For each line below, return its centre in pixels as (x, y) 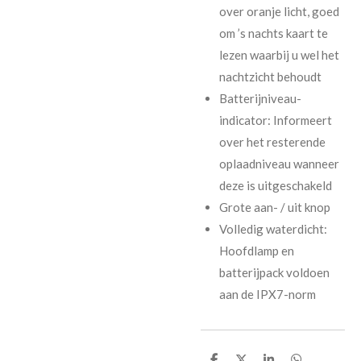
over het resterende (272, 141)
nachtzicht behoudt (270, 76)
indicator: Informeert (275, 120)
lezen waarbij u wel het (279, 54)
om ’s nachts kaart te (273, 33)
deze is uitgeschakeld (275, 185)
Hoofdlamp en (256, 250)
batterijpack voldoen (274, 272)
